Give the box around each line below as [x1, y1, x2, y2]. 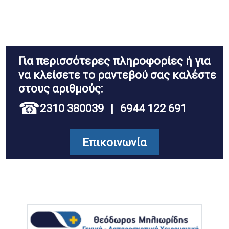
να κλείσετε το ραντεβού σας [18, 68, 170, 81]
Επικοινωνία [82, 136, 147, 149]
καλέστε [170, 68, 216, 81]
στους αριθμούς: [18, 82, 103, 95]
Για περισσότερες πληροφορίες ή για [18, 55, 211, 67]
